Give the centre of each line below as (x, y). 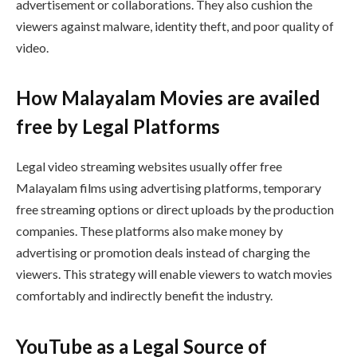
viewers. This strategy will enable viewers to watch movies (174, 274)
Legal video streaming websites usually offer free (149, 167)
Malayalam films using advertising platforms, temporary (169, 188)
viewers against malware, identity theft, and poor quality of (175, 25)
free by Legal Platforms (118, 127)
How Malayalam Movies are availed (168, 98)
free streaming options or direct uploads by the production (175, 210)
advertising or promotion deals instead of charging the (163, 253)
